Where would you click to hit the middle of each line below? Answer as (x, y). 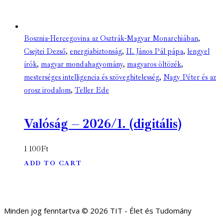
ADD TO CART (53, 164)
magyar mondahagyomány (82, 65)
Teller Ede (92, 91)
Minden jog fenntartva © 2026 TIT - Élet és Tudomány (98, 211)
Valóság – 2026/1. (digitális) (103, 124)
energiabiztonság (96, 52)
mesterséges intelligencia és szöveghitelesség (92, 78)
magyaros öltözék (154, 65)
